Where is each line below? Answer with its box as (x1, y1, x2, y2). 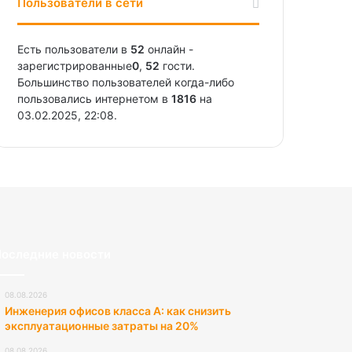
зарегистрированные (17, 58, 133, 72)
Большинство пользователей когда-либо (17, 75, 235, 89)
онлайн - (145, 42, 194, 56)
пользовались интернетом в (17, 91, 172, 105)
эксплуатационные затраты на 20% (4, 318, 199, 332)
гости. (159, 58, 196, 72)
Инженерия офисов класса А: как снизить (4, 303, 231, 317)
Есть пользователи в (17, 42, 131, 56)
